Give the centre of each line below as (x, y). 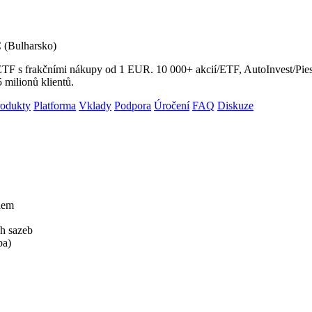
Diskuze (235, 105)
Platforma (55, 105)
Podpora (133, 105)
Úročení (172, 105)
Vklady (95, 105)
